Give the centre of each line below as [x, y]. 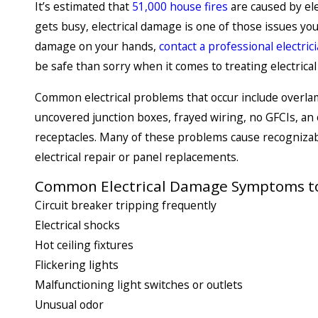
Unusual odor [69, 305]
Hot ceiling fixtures [84, 245]
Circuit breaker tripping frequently [126, 205]
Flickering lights [77, 265]
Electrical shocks [77, 225]
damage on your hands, [97, 46]
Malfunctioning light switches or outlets [139, 285]
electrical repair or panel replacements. [137, 157]
